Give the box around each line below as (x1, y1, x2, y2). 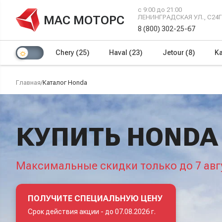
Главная (16, 79, 41, 86)
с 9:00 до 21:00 (138, 6, 182, 13)
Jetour (162, 49, 185, 56)
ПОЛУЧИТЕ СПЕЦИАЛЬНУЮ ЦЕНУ (28, 193, 163, 203)
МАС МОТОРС (44, 13, 124, 27)
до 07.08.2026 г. (105, 207, 156, 216)
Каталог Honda (43, 79, 87, 86)
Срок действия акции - (28, 207, 105, 216)
